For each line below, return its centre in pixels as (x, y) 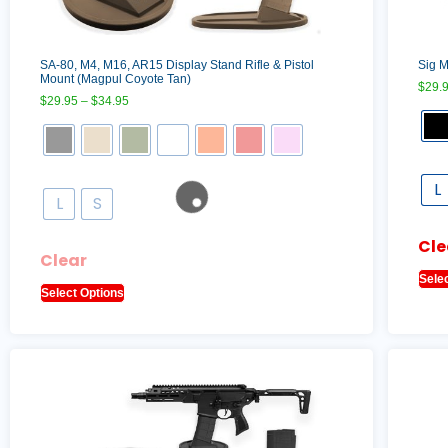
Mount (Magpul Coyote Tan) (115, 79)
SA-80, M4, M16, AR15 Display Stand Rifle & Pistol (177, 65)
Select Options (82, 293)
